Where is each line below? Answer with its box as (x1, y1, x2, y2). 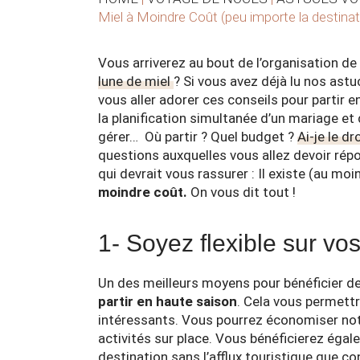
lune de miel (98, 73, 174, 89)
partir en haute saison (98, 293, 237, 309)
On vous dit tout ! (187, 184, 296, 200)
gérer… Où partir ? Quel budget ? (98, 129, 297, 145)
